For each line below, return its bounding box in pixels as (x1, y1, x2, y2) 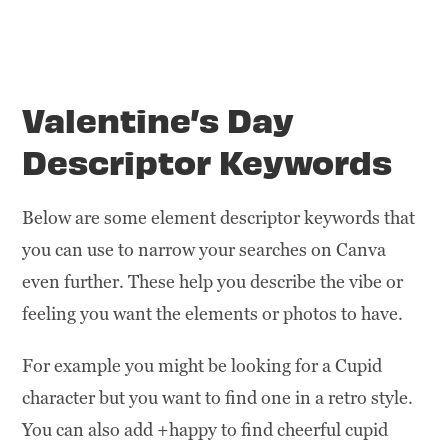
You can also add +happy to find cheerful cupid (22, 417, 389, 441)
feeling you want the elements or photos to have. (22, 301, 404, 325)
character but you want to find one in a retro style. (22, 385, 414, 409)
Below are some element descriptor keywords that (22, 205, 416, 229)
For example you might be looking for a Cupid (22, 353, 383, 377)
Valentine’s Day (22, 96, 295, 140)
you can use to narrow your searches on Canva (22, 237, 387, 261)
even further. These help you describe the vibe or (22, 269, 404, 293)
